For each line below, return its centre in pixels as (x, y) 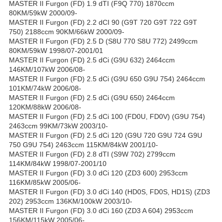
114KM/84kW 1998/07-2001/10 (58, 164)
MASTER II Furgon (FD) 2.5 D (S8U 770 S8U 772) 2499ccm (103, 41)
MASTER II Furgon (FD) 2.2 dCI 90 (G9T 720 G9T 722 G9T (103, 23)
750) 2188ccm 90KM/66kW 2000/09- (67, 32)
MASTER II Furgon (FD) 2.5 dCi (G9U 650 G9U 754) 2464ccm (107, 79)
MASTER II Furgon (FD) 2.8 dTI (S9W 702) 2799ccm (92, 154)
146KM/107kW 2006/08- (47, 70)
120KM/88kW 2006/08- (45, 107)
